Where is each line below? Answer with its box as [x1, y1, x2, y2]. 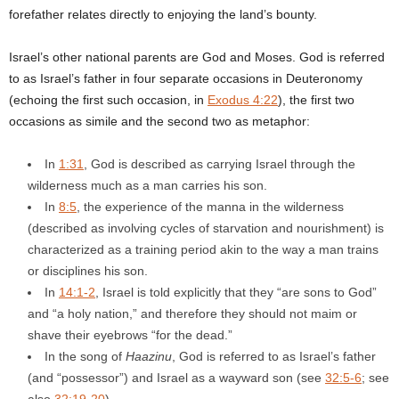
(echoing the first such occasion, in [9, 92, 208, 107]
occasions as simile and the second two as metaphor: [9, 113, 310, 128]
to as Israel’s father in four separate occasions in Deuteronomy [9, 70, 362, 85]
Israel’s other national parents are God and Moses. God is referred [9, 49, 385, 64]
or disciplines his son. [28, 263, 148, 278]
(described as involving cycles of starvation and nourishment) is [28, 220, 384, 235]
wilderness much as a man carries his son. [28, 177, 267, 192]
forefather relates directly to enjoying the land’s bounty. [9, 6, 317, 21]
